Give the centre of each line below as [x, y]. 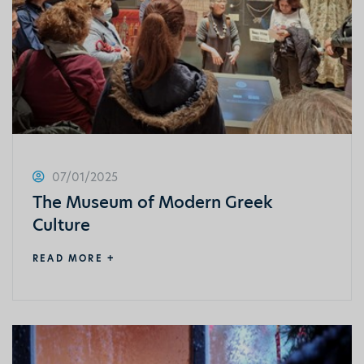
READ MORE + [74, 258]
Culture [61, 225]
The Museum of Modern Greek [153, 202]
